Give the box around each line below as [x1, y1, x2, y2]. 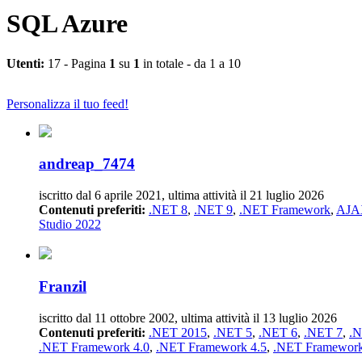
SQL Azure [6, 9, 128, 39]
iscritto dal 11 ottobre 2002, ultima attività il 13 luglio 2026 [39, 310, 337, 325]
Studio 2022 [39, 217, 101, 232]
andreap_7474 [39, 155, 135, 173]
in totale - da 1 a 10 [140, 56, 241, 70]
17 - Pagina [44, 56, 109, 70]
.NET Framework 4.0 [39, 339, 149, 354]
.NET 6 [259, 325, 297, 339]
